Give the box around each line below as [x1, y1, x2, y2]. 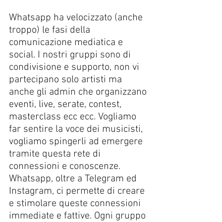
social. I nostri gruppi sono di [9, 49, 133, 61]
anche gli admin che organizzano [9, 86, 149, 98]
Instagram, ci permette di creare [9, 185, 147, 197]
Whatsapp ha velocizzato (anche [9, 11, 145, 24]
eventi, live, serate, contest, [9, 98, 124, 111]
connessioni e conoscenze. [9, 160, 123, 172]
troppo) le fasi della [9, 24, 93, 36]
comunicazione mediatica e [9, 36, 125, 49]
